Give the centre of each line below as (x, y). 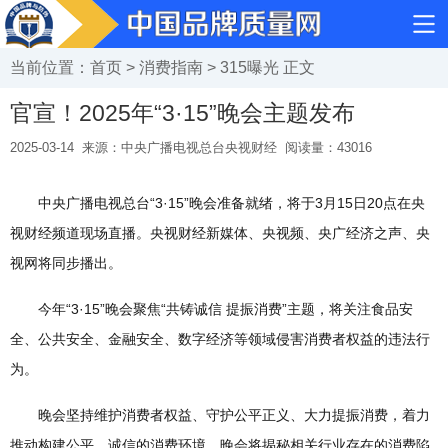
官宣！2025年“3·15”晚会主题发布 (182, 113)
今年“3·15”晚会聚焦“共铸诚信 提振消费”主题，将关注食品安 (211, 309)
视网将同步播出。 (66, 263)
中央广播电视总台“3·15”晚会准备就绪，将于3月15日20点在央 (217, 203)
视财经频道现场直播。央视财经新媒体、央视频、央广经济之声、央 (220, 233)
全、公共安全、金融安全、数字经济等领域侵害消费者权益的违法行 (220, 339)
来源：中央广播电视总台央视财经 (179, 147)
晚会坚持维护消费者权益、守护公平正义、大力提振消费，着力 (220, 415)
